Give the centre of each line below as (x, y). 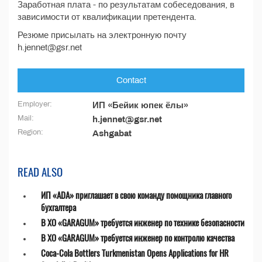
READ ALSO (40, 171)
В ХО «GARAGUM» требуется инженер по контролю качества (138, 237)
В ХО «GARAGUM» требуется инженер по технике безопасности (143, 222)
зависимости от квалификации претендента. (107, 17)
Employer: (35, 104)
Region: (30, 132)
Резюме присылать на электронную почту (102, 35)
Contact (131, 80)
